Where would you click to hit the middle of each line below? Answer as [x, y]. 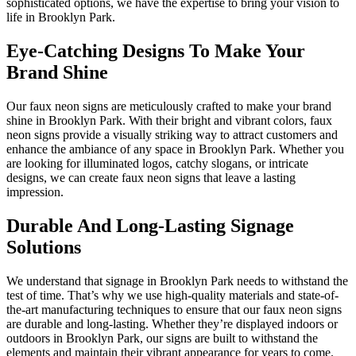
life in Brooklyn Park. [61, 17]
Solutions [44, 248]
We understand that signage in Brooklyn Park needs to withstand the [177, 281]
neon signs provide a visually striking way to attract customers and [172, 135]
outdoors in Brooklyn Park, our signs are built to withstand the [162, 338]
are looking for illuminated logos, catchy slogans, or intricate [157, 164]
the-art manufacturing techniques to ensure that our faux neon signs [174, 309]
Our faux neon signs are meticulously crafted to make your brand [169, 106]
